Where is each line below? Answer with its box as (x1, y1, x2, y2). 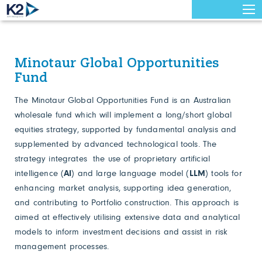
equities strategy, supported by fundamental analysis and (15, 123, 237, 134)
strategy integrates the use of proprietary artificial (15, 153, 211, 163)
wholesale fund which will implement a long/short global (15, 109, 232, 119)
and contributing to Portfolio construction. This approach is (15, 196, 239, 207)
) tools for (205, 167, 242, 178)
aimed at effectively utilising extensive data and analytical (15, 211, 240, 222)
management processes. (15, 240, 109, 251)
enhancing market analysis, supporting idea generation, (15, 182, 232, 192)
